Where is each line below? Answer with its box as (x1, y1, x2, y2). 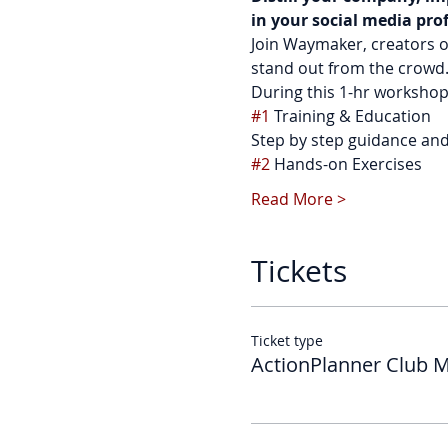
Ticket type (250, 331, 323, 351)
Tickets (250, 251, 347, 292)
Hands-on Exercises (269, 153, 422, 176)
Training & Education (269, 105, 431, 128)
